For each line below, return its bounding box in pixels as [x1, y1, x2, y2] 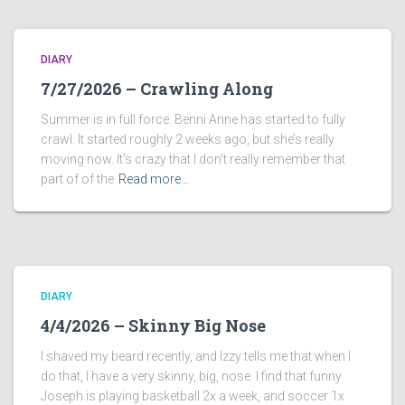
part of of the [41, 172, 114, 187]
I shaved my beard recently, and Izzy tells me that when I [41, 349, 351, 364]
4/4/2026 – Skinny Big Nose [41, 315, 266, 337]
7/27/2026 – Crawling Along [41, 78, 273, 100]
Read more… [118, 172, 189, 187]
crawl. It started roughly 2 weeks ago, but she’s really [41, 132, 334, 147]
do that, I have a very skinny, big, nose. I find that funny [41, 369, 342, 384]
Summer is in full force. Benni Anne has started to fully [41, 112, 345, 127]
